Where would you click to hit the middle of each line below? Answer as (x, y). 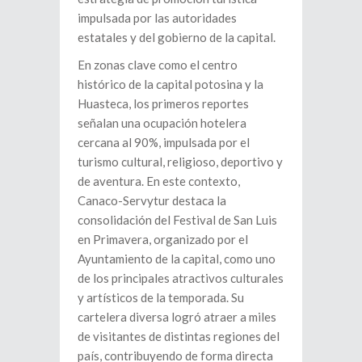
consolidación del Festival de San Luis (177, 220)
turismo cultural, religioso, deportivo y (180, 162)
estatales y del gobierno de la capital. (177, 38)
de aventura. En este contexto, (159, 181)
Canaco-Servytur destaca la (152, 201)
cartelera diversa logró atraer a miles (177, 317)
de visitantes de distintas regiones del (179, 337)
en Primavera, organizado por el (163, 240)
